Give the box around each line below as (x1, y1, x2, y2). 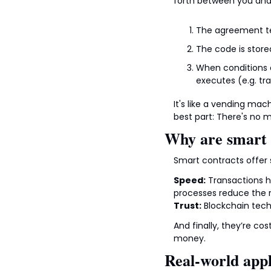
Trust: (174, 200, 201, 212)
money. (174, 232, 206, 245)
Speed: (174, 174, 206, 187)
